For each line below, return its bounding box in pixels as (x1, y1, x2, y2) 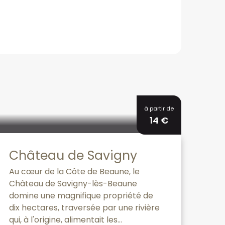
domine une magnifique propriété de (9, 189, 153, 201)
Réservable (140, 100, 176, 109)
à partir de (144, 104, 174, 113)
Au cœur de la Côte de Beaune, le (9, 165, 140, 177)
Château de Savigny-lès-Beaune (9, 177, 137, 189)
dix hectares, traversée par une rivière (9, 201, 160, 213)
